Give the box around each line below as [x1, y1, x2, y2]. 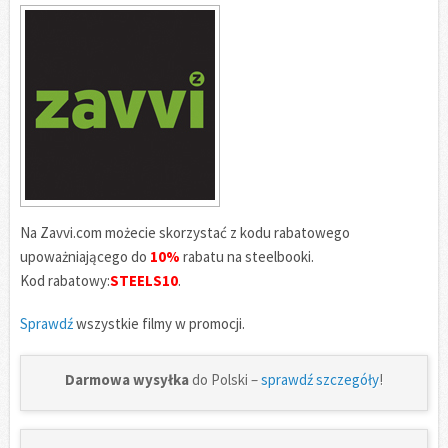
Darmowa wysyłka [65, 369, 189, 389]
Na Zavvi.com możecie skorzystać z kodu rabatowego [20, 223, 350, 243]
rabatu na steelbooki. [180, 247, 314, 267]
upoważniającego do [20, 247, 150, 267]
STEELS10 [110, 271, 178, 291]
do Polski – [189, 369, 261, 389]
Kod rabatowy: [20, 271, 110, 291]
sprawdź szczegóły [261, 369, 379, 389]
